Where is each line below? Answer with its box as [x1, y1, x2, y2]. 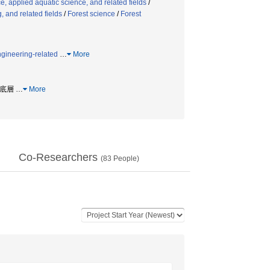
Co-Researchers [19, 151, 101, 163]
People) [111, 154, 139, 163]
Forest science [67, 10, 115, 18]
